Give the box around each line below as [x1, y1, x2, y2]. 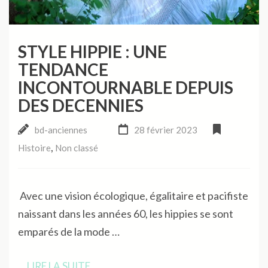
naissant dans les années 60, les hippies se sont [18, 206, 233, 220]
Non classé [55, 142, 98, 153]
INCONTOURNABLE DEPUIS [18, 77, 233, 98]
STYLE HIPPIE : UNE [18, 41, 167, 62]
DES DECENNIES [18, 95, 144, 115]
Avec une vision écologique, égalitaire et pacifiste [18, 188, 248, 202]
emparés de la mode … [18, 224, 120, 238]
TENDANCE [18, 59, 108, 80]
